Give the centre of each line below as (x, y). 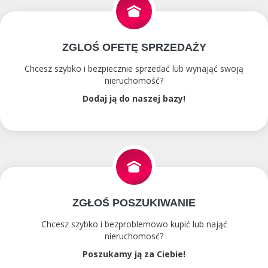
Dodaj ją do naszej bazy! (134, 98)
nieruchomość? (134, 80)
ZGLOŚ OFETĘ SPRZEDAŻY (134, 47)
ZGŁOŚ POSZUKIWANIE (134, 203)
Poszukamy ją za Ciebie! (134, 254)
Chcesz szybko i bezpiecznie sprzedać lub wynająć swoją (134, 68)
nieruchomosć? (134, 236)
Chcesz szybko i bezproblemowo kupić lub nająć (134, 224)
